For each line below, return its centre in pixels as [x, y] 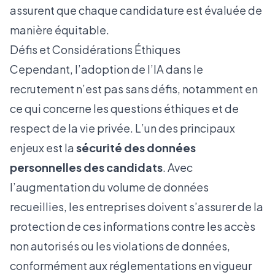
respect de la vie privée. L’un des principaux [122, 128]
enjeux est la [43, 148]
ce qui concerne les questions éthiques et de [124, 108]
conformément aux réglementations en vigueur [131, 265]
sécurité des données [136, 148]
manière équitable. [60, 30]
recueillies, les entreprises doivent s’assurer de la [137, 207]
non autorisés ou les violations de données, [120, 246]
